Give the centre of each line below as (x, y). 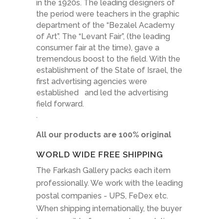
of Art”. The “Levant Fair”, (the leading (103, 37)
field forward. (60, 104)
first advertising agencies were (92, 82)
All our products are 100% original (104, 135)
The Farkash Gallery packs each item (103, 170)
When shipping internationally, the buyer (109, 208)
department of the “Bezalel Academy (105, 25)
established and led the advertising (102, 93)
